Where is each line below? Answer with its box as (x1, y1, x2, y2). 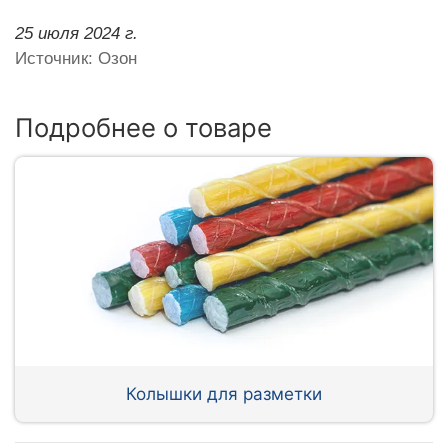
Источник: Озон (15, 48, 137, 68)
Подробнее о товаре (15, 111, 272, 143)
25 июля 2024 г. (15, 23, 138, 43)
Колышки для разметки (126, 382, 322, 404)
